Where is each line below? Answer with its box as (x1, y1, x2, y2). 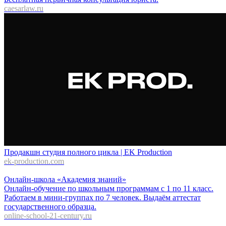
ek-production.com (4, 157, 64, 165)
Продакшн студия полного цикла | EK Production (4, 148, 172, 156)
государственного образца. (4, 202, 96, 211)
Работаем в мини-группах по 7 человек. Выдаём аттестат (4, 193, 201, 202)
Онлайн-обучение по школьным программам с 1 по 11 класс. (4, 184, 213, 193)
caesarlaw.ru (4, 4, 43, 13)
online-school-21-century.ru (4, 211, 92, 220)
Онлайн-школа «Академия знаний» (4, 175, 126, 184)
